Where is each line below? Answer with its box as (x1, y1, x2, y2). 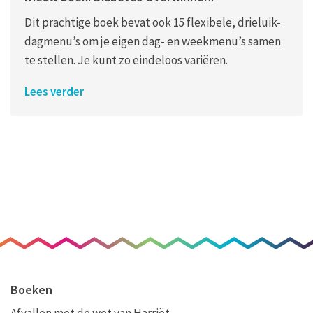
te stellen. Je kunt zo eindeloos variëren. (24, 52, 228, 68)
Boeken (10, 282, 52, 298)
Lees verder (24, 84, 84, 99)
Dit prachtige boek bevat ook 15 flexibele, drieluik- (24, 15, 281, 30)
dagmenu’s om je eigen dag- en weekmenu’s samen (24, 34, 281, 49)
